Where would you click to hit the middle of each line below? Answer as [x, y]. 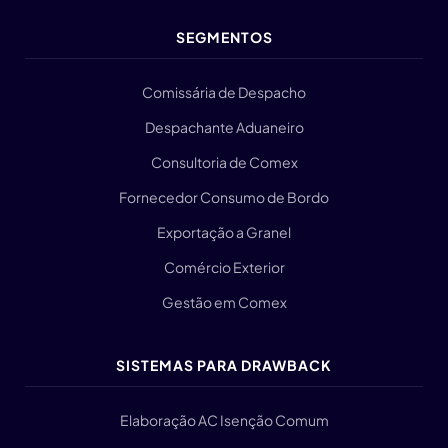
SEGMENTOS [224, 37]
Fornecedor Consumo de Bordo [224, 197]
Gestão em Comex [224, 302]
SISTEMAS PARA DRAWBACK [224, 365]
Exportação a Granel [224, 232]
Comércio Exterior [224, 267]
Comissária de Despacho [224, 92]
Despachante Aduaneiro [224, 127]
